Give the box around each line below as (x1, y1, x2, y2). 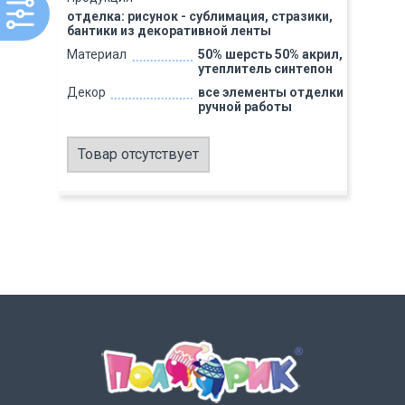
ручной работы (197, 99, 292, 114)
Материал (67, 47, 127, 61)
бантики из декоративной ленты (67, 24, 271, 38)
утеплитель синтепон (197, 61, 333, 76)
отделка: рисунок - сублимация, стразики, (67, 9, 333, 24)
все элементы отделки (197, 85, 344, 99)
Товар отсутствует (78, 146, 199, 163)
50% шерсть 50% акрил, (197, 47, 343, 61)
